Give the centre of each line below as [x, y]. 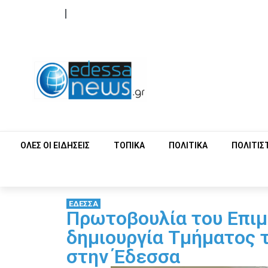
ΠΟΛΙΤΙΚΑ [188, 145]
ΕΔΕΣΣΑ [83, 203]
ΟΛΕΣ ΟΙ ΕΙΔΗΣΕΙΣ [55, 145]
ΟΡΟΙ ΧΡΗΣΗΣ [33, 13]
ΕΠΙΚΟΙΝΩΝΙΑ [98, 13]
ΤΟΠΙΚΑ [129, 145]
